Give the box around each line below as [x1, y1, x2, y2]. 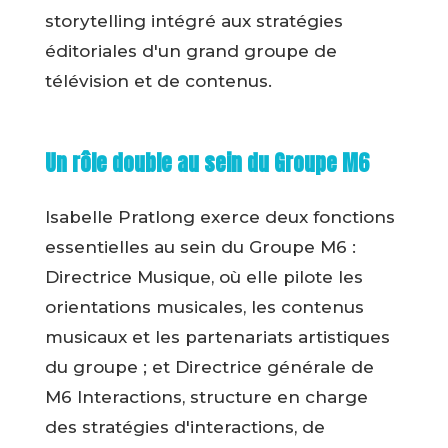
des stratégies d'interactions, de [44, 417, 325, 438]
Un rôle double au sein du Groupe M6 [44, 147, 369, 180]
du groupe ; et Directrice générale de [44, 357, 374, 378]
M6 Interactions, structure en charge [44, 387, 368, 408]
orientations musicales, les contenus [44, 297, 364, 318]
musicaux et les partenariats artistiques [44, 327, 390, 348]
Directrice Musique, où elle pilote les [44, 267, 363, 288]
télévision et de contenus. [44, 71, 272, 92]
